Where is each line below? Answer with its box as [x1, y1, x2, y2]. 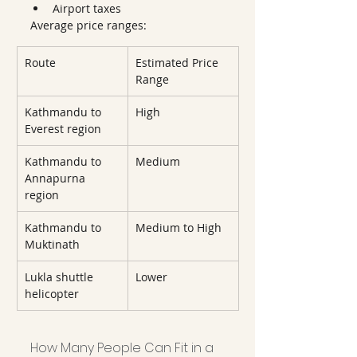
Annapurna [25, 171, 88, 186]
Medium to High [135, 220, 222, 235]
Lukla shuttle [25, 269, 96, 284]
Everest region [25, 121, 101, 136]
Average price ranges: [30, 18, 147, 33]
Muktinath [25, 237, 80, 252]
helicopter [25, 286, 79, 301]
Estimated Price [135, 55, 222, 70]
